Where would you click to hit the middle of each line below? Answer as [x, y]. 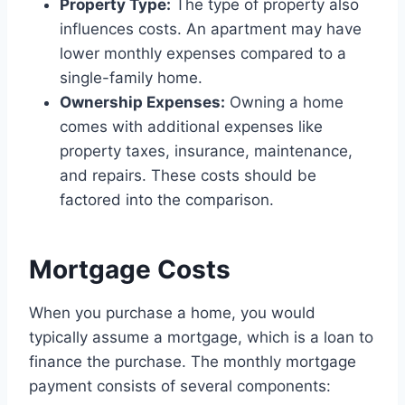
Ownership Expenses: [142, 103]
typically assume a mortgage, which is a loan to [201, 338]
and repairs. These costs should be [188, 176]
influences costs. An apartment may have [211, 29]
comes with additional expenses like [191, 127]
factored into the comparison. [167, 200]
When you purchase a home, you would [172, 313]
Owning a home [284, 103]
